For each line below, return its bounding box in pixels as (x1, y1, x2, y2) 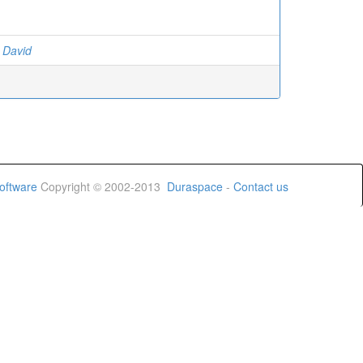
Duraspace (167, 178, 223, 194)
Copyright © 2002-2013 (37, 178, 167, 194)
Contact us (233, 178, 288, 194)
